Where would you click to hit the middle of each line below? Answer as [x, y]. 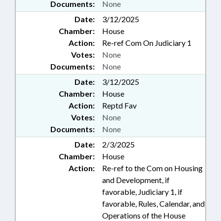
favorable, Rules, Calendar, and [153, 203]
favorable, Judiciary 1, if [142, 192]
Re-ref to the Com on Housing [152, 168]
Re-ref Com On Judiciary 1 [147, 43]
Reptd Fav [119, 105]
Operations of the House [144, 215]
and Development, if [136, 180]
